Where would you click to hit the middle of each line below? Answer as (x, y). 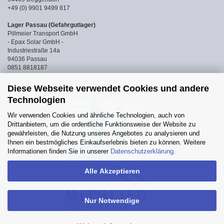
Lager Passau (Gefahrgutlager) (51, 25)
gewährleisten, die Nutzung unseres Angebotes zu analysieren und (103, 133)
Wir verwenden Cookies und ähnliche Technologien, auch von (96, 115)
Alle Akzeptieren (112, 171)
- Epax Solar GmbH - (35, 42)
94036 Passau (27, 59)
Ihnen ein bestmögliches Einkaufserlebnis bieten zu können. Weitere (106, 142)
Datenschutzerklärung (142, 151)
